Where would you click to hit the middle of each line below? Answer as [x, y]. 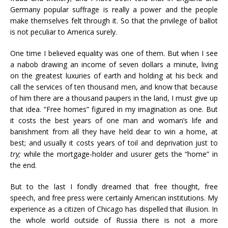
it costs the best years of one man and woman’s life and [114, 120]
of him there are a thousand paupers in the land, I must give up [114, 98]
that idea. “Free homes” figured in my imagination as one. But [114, 109]
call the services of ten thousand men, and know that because [114, 87]
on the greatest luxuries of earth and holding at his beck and [114, 76]
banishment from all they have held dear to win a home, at [114, 132]
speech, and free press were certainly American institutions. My [114, 198]
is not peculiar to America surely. [64, 32]
